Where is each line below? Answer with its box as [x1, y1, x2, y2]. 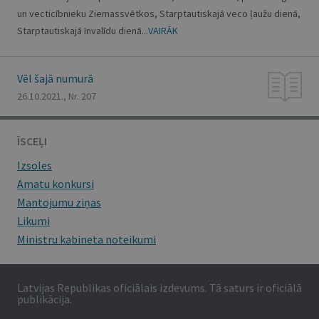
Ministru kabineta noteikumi [17, 232, 156, 246]
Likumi [17, 214, 50, 228]
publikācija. [17, 292, 72, 306]
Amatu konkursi [17, 177, 94, 191]
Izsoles [17, 158, 52, 172]
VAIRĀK [148, 24, 178, 37]
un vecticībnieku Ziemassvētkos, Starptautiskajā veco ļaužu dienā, [17, 7, 300, 20]
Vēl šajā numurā [17, 71, 93, 85]
